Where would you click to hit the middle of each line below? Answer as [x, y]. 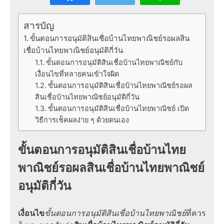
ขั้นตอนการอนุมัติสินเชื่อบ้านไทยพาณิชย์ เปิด [118, 108]
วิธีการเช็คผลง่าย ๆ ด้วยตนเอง [82, 119]
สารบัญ [39, 25]
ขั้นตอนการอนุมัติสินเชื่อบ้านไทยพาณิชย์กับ [114, 62]
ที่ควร [196, 213]
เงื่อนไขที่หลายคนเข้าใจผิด [77, 73]
